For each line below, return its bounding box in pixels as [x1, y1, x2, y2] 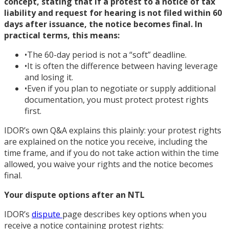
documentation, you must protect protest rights [25, 94, 209, 105]
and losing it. [25, 71, 73, 83]
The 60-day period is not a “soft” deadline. [27, 49, 187, 60]
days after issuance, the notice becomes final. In [4, 18, 202, 30]
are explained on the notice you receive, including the [4, 135, 208, 147]
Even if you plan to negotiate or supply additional [27, 82, 216, 94]
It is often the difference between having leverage [27, 60, 218, 72]
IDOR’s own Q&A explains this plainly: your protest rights [4, 124, 221, 136]
